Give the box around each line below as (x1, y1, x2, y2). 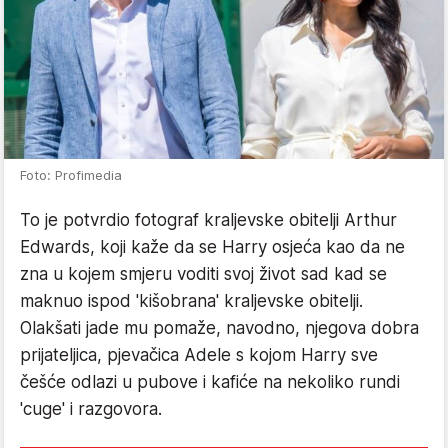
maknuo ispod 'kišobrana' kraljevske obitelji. (20, 291, 363, 311)
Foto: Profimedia (20, 167, 122, 183)
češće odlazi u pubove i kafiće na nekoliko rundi (20, 372, 400, 392)
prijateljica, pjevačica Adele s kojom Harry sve (20, 345, 378, 365)
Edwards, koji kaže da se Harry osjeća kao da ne (20, 237, 405, 257)
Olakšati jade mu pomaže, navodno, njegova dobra (20, 318, 419, 338)
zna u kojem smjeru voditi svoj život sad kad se (20, 264, 387, 284)
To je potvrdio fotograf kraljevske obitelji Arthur (20, 210, 397, 230)
